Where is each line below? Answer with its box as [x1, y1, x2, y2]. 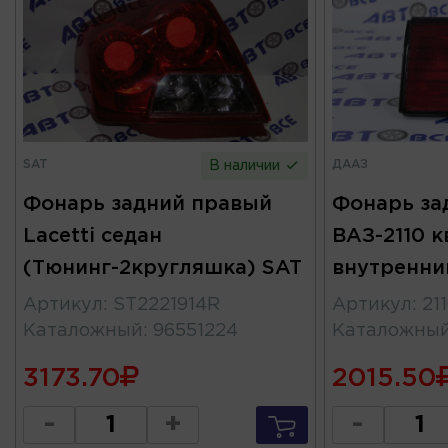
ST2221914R [113, 296, 220, 313]
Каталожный [23, 322, 143, 339]
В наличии [209, 159, 285, 172]
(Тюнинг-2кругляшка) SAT [23, 258, 302, 277]
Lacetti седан [23, 226, 162, 245]
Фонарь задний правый [23, 194, 272, 213]
